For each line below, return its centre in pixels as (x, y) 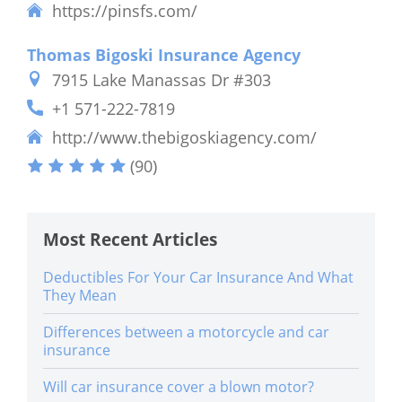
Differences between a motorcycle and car (186, 332)
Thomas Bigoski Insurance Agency (164, 54)
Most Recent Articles (130, 239)
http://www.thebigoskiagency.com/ (184, 137)
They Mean (80, 295)
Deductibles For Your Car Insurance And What (198, 277)
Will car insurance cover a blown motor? (179, 386)
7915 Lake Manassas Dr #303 (162, 79)
